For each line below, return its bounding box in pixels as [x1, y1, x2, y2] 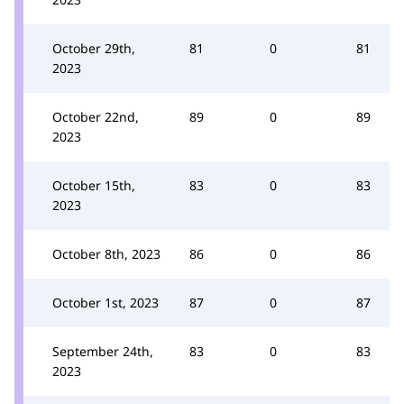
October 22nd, [52, 107, 139, 125]
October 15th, [52, 176, 135, 194]
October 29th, [52, 39, 135, 57]
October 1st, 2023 [52, 293, 159, 311]
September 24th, [52, 342, 153, 360]
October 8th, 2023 [52, 244, 161, 262]
